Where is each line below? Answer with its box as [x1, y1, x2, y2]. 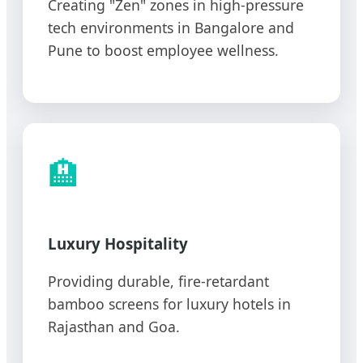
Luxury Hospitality [48, 233, 188, 254]
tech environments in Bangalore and [48, 17, 294, 37]
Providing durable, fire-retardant [48, 271, 269, 292]
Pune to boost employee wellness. [48, 40, 279, 60]
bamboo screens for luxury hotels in [48, 294, 291, 314]
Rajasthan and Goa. [48, 317, 180, 337]
